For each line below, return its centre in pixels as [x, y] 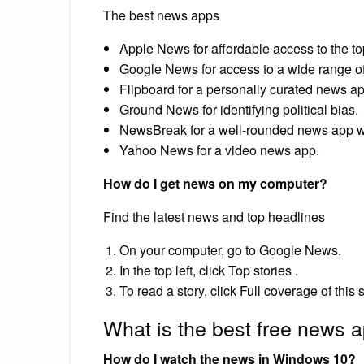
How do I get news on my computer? [215, 183]
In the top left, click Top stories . [209, 270]
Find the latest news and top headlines [214, 216]
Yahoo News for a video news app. [219, 149]
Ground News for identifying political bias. [239, 109]
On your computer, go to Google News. [230, 249]
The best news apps [161, 15]
